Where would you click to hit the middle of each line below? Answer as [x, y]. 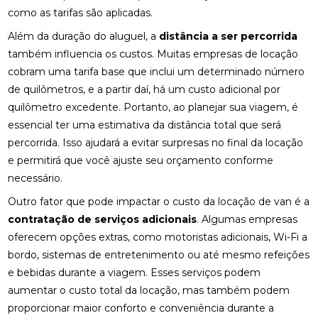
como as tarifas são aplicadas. [81, 13]
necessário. [35, 178]
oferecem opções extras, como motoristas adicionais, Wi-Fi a [158, 237]
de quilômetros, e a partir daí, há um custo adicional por [144, 89]
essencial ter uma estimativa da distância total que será [145, 125]
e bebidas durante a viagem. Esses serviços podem [135, 273]
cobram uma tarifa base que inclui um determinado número [157, 72]
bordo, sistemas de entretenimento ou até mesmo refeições [159, 255]
